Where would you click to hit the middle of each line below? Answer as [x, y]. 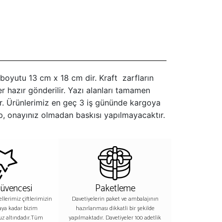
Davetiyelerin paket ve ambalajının [115, 199]
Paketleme [115, 189]
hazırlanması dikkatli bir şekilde [115, 208]
